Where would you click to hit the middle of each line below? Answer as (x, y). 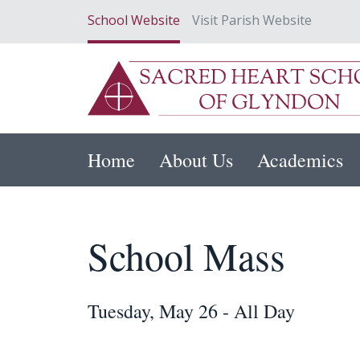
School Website (134, 20)
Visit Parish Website (252, 20)
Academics (300, 160)
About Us (196, 160)
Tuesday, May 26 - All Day (191, 311)
